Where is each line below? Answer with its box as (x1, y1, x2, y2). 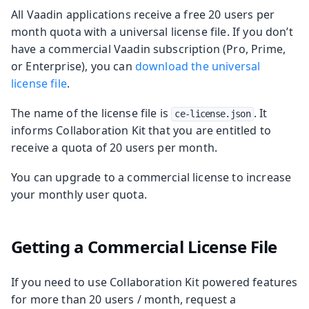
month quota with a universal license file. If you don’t (11, 23, 293, 39)
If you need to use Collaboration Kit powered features (11, 274, 298, 290)
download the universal (134, 58, 261, 74)
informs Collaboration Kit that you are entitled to (11, 122, 272, 138)
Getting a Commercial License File (10, 235, 277, 258)
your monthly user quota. (11, 186, 147, 202)
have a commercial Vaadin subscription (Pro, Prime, (11, 41, 286, 57)
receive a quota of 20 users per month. (11, 139, 218, 155)
